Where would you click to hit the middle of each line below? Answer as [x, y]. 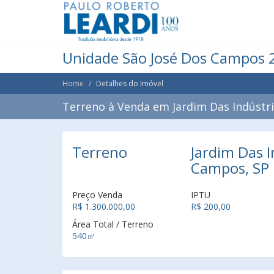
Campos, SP [230, 168]
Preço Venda [97, 195]
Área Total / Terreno [113, 224]
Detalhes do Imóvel [130, 83]
